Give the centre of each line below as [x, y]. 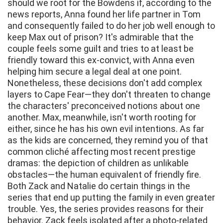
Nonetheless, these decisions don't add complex [105, 83]
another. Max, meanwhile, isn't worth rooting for [102, 117]
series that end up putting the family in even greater [111, 198]
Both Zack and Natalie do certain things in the [99, 186]
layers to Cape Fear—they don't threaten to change [109, 95]
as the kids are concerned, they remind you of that [108, 140]
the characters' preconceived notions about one [104, 106]
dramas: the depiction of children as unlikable [98, 163]
